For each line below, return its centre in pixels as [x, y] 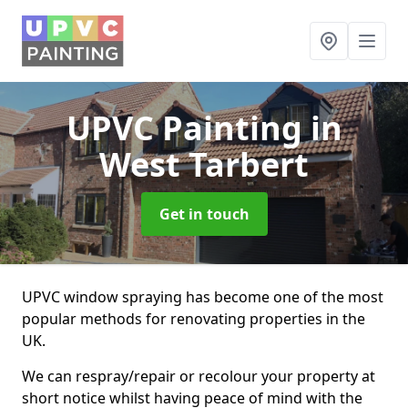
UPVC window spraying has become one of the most [203, 297]
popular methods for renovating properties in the [194, 319]
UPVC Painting [188, 128]
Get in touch [204, 214]
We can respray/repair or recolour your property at [199, 376]
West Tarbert [204, 164]
